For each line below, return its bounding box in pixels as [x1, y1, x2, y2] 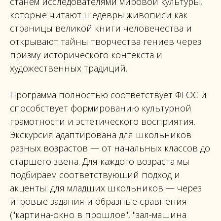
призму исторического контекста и [10, 49, 162, 61]
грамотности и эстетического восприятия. [10, 115, 195, 127]
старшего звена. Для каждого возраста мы [10, 155, 189, 167]
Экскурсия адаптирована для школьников [10, 129, 191, 141]
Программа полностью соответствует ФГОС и [10, 89, 207, 101]
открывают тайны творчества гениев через [10, 36, 201, 47]
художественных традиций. [10, 62, 127, 74]
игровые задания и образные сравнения [10, 195, 187, 207]
